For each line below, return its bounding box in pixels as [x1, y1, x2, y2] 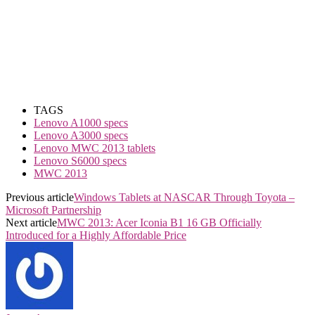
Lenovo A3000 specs [34, 129, 128, 142]
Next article [6, 217, 57, 229]
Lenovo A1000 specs [34, 117, 128, 129]
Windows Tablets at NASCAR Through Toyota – [74, 191, 295, 204]
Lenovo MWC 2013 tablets [34, 142, 155, 155]
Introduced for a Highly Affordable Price [6, 229, 186, 242]
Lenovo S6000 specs [34, 155, 127, 167]
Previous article [6, 191, 74, 204]
